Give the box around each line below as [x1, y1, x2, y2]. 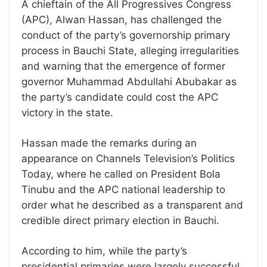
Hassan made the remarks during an [21, 137, 197, 150]
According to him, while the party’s [21, 245, 187, 257]
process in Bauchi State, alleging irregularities [21, 45, 239, 57]
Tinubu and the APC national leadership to [21, 184, 225, 196]
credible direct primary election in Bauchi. [21, 215, 219, 227]
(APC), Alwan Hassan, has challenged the [21, 14, 222, 26]
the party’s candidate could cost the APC [21, 91, 218, 104]
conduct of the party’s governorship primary [21, 29, 230, 42]
